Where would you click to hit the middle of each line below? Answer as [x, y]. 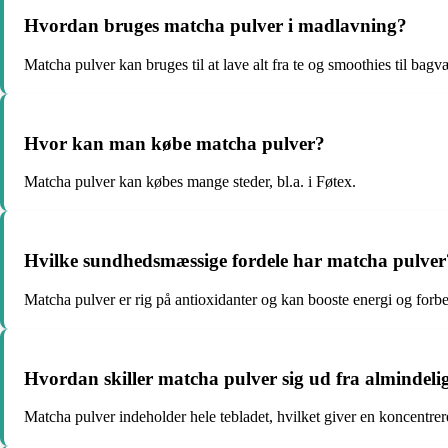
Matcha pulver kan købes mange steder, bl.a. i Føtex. [190, 182]
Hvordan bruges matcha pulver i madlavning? [215, 26]
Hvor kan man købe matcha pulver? [174, 143]
